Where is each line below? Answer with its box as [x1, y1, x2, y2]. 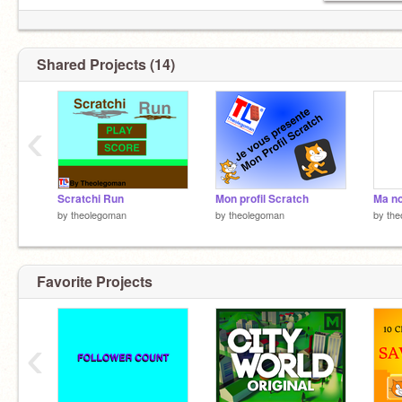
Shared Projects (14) [37, 54, 175, 74]
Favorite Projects [37, 270, 153, 292]
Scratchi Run [57, 191, 124, 206]
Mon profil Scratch [215, 191, 309, 206]
